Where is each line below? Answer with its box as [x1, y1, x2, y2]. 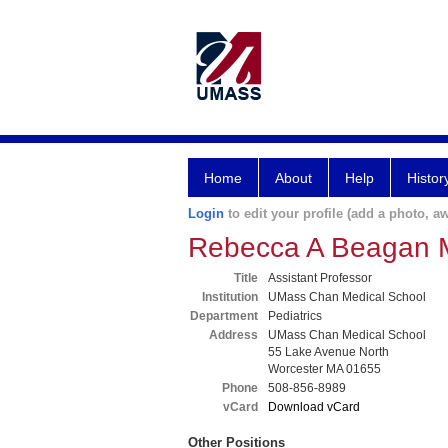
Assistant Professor [268, 271, 372, 285]
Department [190, 309, 258, 323]
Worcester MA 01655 [268, 362, 381, 376]
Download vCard [268, 400, 360, 414]
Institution [202, 290, 258, 304]
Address [209, 328, 258, 342]
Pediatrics [268, 309, 322, 323]
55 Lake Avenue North [268, 345, 389, 359]
